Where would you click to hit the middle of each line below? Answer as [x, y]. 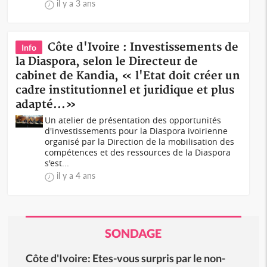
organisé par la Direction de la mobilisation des [140, 142]
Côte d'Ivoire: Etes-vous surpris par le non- [125, 258]
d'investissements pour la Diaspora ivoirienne [136, 131]
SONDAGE [133, 233]
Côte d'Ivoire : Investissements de [143, 47]
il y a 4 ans [76, 176]
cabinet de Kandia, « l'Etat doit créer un [128, 76]
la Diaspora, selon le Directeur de [107, 62]
